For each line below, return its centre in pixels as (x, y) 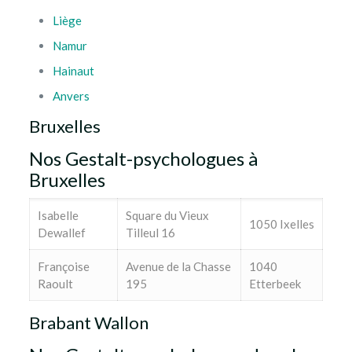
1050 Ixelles (281, 224)
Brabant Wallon (88, 323)
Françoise (63, 266)
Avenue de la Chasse (178, 266)
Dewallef (61, 233)
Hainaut (73, 71)
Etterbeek (275, 284)
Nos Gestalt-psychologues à (143, 158)
